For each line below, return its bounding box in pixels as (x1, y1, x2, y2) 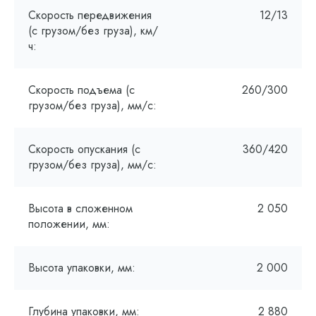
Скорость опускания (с (28, 141, 140, 157)
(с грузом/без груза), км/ (28, 23, 158, 39)
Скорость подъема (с (28, 82, 135, 98)
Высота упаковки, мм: (28, 260, 135, 276)
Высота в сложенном (28, 200, 133, 217)
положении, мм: (28, 216, 110, 232)
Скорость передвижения (28, 7, 152, 23)
